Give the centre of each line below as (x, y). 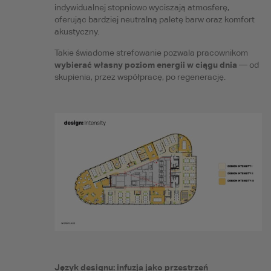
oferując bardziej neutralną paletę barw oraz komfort (154, 19)
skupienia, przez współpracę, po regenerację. (140, 77)
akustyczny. (77, 31)
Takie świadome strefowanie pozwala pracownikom (151, 52)
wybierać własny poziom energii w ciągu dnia (145, 64)
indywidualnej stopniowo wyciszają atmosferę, (142, 7)
